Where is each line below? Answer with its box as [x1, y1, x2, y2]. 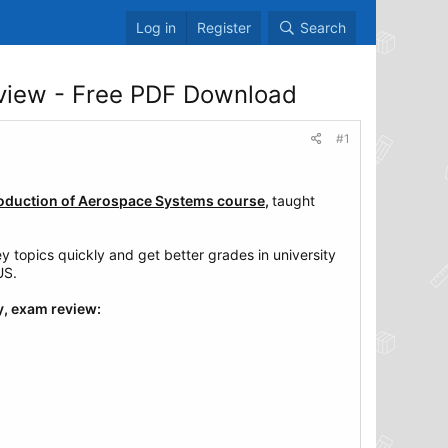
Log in [136, 19, 176, 36]
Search [300, 19, 346, 36]
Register [197, 19, 251, 36]
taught [272, 192, 315, 209]
